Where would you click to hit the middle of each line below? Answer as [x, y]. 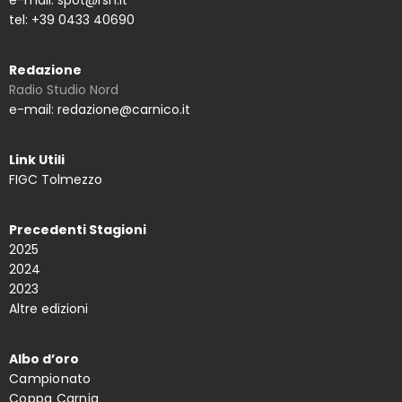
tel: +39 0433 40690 [72, 20]
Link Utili [37, 160]
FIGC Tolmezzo [56, 180]
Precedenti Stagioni [78, 230]
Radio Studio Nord [64, 90]
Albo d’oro [44, 359]
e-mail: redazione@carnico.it [100, 110]
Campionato [50, 379]
